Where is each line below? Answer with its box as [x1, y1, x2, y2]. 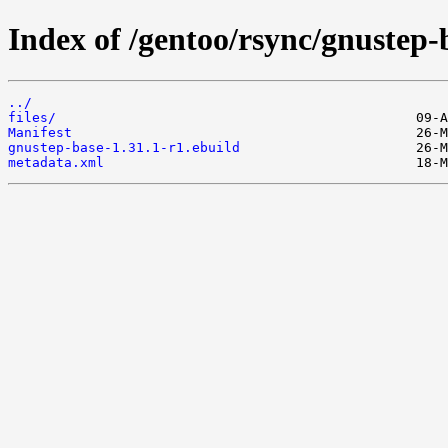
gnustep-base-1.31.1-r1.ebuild [8, 139, 240, 155]
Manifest [8, 124, 72, 140]
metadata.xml [8, 154, 104, 170]
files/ [8, 109, 56, 125]
